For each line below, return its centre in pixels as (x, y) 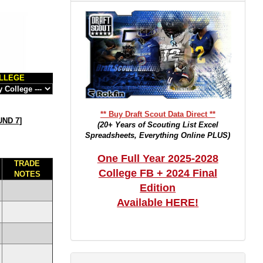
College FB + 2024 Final (158, 173)
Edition (158, 188)
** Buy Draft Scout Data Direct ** (158, 114)
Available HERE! (158, 203)
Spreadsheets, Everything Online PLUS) (158, 135)
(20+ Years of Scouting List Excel (158, 125)
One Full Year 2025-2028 (158, 159)
